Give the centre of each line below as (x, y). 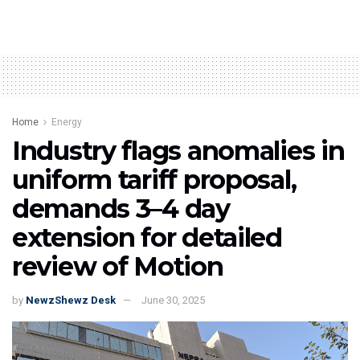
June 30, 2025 (173, 300)
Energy (67, 122)
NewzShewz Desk (71, 300)
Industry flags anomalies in (178, 150)
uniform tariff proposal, (154, 179)
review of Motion (118, 266)
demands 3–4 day (121, 208)
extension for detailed (147, 237)
